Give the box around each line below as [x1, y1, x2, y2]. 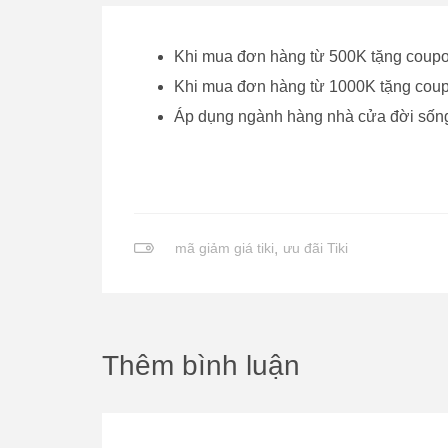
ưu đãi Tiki [282, 240, 348, 256]
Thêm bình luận [102, 350, 300, 381]
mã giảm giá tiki [174, 240, 274, 256]
